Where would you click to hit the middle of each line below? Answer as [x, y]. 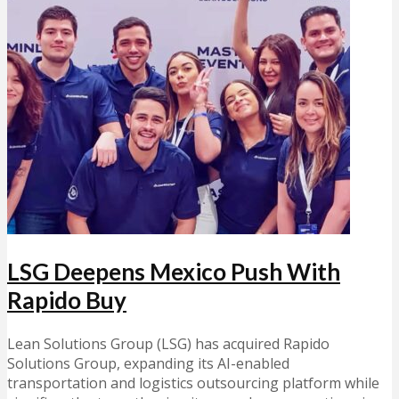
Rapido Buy [67, 301]
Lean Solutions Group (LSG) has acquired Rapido [168, 344]
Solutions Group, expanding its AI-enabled [148, 364]
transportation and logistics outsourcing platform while [193, 383]
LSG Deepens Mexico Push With [174, 272]
